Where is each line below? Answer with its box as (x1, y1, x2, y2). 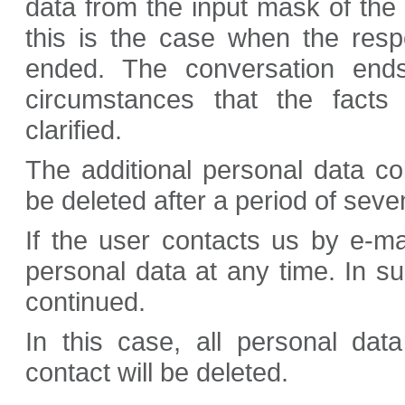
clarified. (25, 115, 122, 146)
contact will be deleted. (25, 357, 288, 388)
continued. (25, 287, 146, 317)
